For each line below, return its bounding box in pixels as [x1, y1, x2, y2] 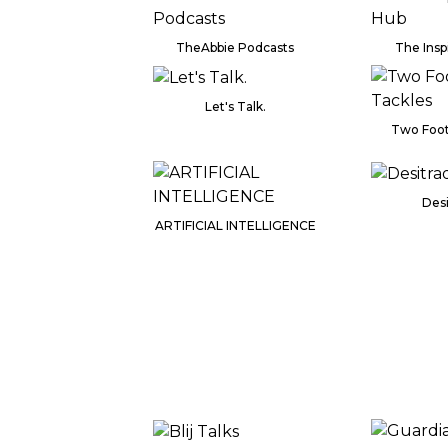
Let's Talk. [204, 98, 266, 114]
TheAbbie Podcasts [176, 40, 295, 55]
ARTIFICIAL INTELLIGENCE [154, 218, 316, 233]
